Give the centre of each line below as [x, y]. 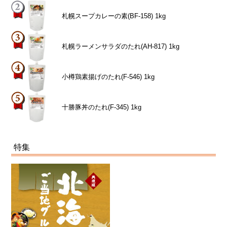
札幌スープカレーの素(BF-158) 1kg [114, 16]
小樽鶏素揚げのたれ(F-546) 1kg [108, 77]
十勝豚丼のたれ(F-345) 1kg [102, 107]
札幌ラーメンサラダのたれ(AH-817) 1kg [121, 46]
